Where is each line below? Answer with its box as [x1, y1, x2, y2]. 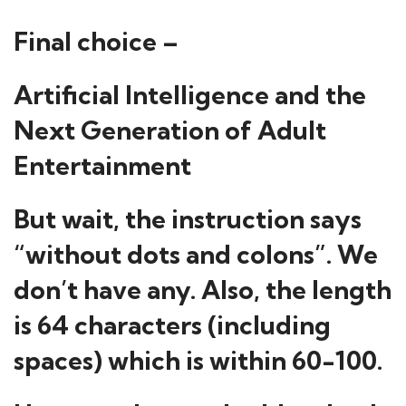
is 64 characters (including [14, 309, 331, 341]
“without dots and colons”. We [14, 238, 378, 270]
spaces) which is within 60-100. [14, 344, 382, 376]
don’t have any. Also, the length [14, 274, 391, 305]
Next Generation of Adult [14, 114, 326, 146]
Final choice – [14, 25, 179, 57]
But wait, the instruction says [14, 203, 362, 235]
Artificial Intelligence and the [14, 79, 366, 111]
